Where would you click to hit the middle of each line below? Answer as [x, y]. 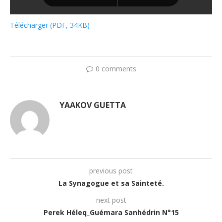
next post [111, 200]
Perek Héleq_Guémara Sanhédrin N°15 [111, 213]
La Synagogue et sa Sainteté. [111, 183]
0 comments [116, 69]
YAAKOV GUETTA [93, 105]
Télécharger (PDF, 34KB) [50, 25]
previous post [111, 171]
